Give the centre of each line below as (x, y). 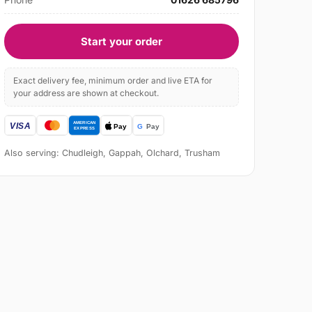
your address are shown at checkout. (86, 93)
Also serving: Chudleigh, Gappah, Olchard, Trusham (112, 153)
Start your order (122, 42)
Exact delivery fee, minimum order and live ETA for (113, 81)
